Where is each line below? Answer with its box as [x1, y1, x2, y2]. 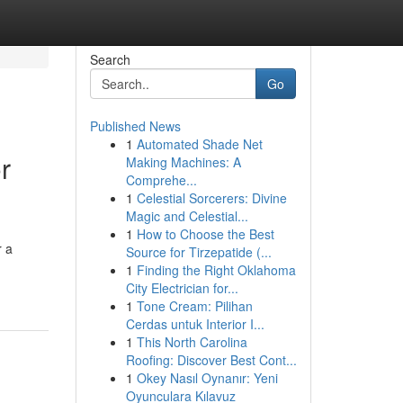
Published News [89, 117, 181, 135]
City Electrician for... [125, 279, 238, 297]
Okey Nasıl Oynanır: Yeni [136, 369, 278, 387]
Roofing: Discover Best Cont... [125, 351, 297, 369]
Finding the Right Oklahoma [136, 261, 296, 279]
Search [89, 50, 130, 68]
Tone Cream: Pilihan [136, 297, 253, 315]
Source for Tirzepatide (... [125, 243, 272, 261]
